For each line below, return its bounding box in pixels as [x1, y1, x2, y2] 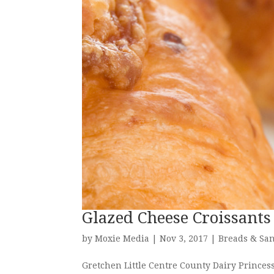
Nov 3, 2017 [160, 233, 209, 243]
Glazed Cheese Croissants [82, 208, 272, 227]
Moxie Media [95, 233, 150, 243]
